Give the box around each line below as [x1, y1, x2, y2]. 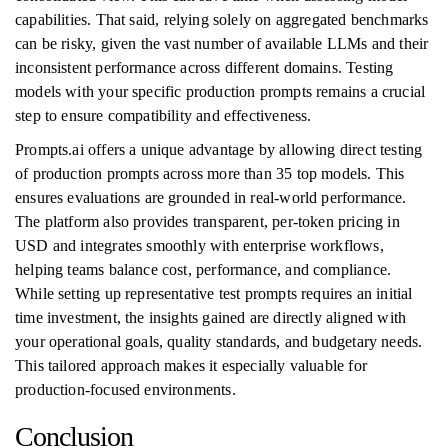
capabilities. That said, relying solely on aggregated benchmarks [15, 11, 429, 28]
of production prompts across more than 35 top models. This [15, 165, 405, 182]
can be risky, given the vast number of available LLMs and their [15, 35, 429, 52]
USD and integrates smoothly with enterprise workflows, [15, 237, 384, 254]
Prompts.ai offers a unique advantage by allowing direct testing [15, 141, 423, 158]
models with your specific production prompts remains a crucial [15, 83, 426, 100]
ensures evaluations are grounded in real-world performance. [15, 189, 407, 206]
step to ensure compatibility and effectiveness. [15, 107, 312, 124]
